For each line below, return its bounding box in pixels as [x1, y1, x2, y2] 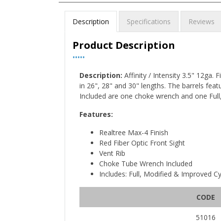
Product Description [73, 38, 175, 52]
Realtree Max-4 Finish [99, 127, 168, 137]
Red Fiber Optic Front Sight [99, 138, 185, 147]
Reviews [188, 16, 215, 26]
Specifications [127, 16, 171, 26]
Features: [79, 109, 113, 119]
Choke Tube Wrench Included [99, 158, 192, 168]
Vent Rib [99, 148, 125, 158]
